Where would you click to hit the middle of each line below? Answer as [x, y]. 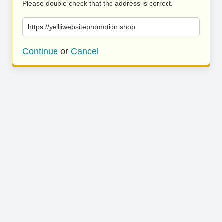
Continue [40, 51]
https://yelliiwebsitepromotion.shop [82, 27]
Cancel [85, 51]
